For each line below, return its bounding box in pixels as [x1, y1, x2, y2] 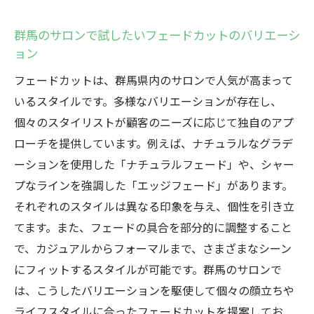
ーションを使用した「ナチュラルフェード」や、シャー [14, 156, 294, 172]
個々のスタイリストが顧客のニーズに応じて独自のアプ [14, 114, 294, 130]
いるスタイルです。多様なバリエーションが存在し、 [14, 93, 282, 109]
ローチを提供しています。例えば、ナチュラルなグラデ [14, 135, 293, 151]
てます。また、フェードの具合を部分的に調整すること [14, 219, 292, 235]
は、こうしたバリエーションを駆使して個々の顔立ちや [14, 282, 294, 299]
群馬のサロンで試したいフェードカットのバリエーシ [14, 26, 300, 43]
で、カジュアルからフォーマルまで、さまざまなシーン [14, 240, 292, 257]
